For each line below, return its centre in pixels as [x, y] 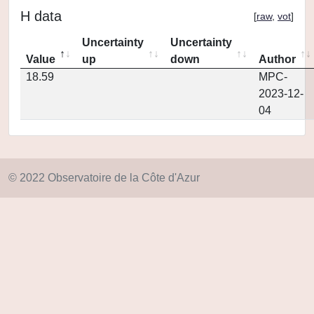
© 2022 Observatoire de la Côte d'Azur [104, 178]
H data [41, 16]
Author [277, 59]
